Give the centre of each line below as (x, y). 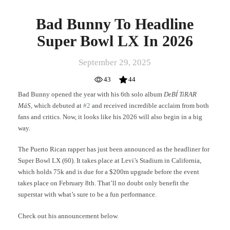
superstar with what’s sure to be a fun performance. (87, 195)
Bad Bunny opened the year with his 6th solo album (91, 94)
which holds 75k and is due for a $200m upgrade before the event (109, 172)
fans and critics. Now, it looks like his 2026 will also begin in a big (110, 117)
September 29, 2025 (115, 62)
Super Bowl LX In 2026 (115, 41)
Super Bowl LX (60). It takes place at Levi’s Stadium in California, (110, 161)
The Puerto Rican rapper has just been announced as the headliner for (114, 149)
